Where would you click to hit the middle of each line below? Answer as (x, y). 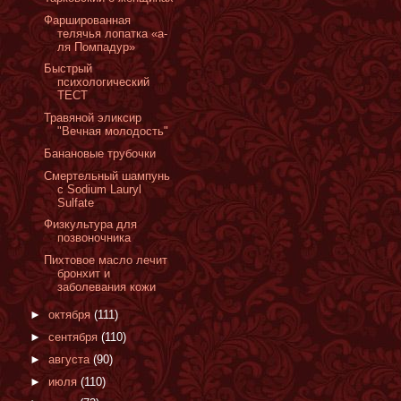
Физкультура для (91, 225)
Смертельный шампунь (107, 175)
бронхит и (84, 273)
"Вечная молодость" (113, 131)
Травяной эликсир (93, 118)
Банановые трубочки (100, 153)
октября (71, 315)
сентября (74, 337)
